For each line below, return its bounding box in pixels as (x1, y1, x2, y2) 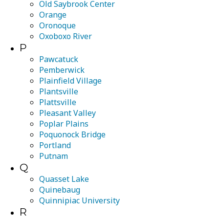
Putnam (39, 151, 68, 161)
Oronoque (39, 20, 76, 31)
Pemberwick (39, 65, 85, 75)
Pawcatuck (39, 54, 78, 65)
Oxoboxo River (39, 31, 92, 42)
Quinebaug (39, 184, 80, 195)
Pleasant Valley (39, 108, 96, 118)
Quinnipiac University (39, 195, 120, 206)
